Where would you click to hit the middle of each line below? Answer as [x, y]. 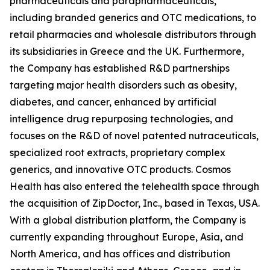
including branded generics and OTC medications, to [133, 17]
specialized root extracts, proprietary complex [118, 152]
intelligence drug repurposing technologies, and [121, 119]
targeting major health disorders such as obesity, [123, 85]
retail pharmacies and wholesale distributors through [133, 34]
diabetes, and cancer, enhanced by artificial [113, 102]
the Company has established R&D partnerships [120, 68]
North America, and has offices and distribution [120, 254]
